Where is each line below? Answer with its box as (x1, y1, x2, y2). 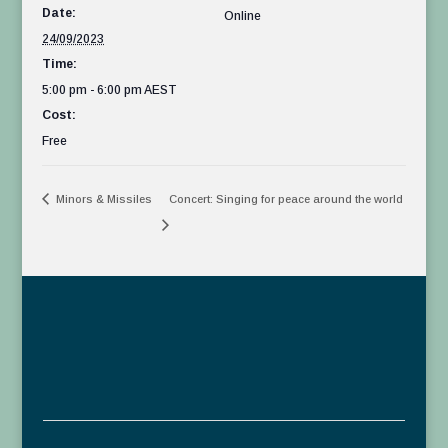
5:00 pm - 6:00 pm (42, 83, 145, 98)
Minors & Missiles (53, 193, 153, 206)
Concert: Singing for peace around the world (169, 193, 404, 206)
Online (224, 9, 261, 24)
